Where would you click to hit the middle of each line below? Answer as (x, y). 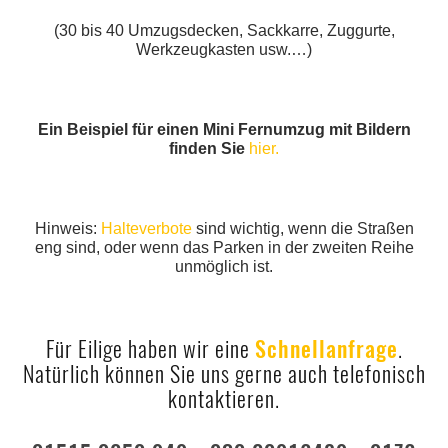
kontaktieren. (224, 399)
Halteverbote (146, 229)
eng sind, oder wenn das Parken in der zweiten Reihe (224, 248)
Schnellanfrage (326, 349)
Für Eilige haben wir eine (150, 349)
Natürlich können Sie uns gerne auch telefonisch (224, 374)
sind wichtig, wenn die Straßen (302, 229)
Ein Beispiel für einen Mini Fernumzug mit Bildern (224, 130)
